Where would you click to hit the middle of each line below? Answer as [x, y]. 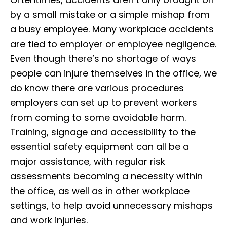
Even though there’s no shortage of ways [103, 58]
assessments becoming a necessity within [106, 176]
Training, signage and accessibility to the [103, 132]
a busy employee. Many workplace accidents [112, 29]
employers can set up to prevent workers [104, 102]
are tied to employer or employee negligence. [113, 44]
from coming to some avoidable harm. [98, 117]
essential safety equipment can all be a [100, 146]
